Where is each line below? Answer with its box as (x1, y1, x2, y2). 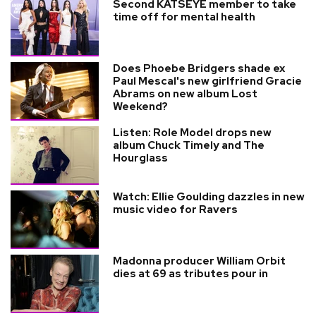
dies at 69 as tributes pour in (113, 266, 268, 281)
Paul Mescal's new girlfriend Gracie (113, 73, 302, 88)
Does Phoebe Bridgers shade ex (113, 61, 285, 75)
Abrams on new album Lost (113, 86, 257, 101)
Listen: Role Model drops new (113, 125, 272, 140)
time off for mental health (113, 9, 255, 24)
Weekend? (113, 99, 168, 114)
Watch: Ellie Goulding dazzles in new (113, 189, 305, 204)
